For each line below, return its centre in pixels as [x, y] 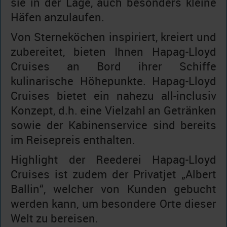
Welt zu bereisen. [54, 218]
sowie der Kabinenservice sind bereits [113, 125]
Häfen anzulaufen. [58, 17]
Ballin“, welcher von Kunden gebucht [113, 189]
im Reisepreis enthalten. [73, 140]
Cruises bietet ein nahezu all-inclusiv [113, 96]
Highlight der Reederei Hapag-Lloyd [113, 160]
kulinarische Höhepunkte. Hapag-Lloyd [113, 81]
